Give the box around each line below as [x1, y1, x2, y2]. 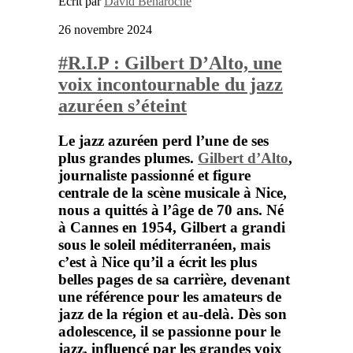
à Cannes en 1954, [58, 218, 180, 236]
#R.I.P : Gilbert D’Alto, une [58, 52, 282, 73]
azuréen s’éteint [58, 95, 187, 116]
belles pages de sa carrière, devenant [58, 270, 290, 288]
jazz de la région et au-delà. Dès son [58, 305, 287, 322]
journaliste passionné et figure [58, 166, 251, 184]
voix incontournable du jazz [58, 73, 283, 95]
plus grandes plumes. [58, 149, 198, 166]
